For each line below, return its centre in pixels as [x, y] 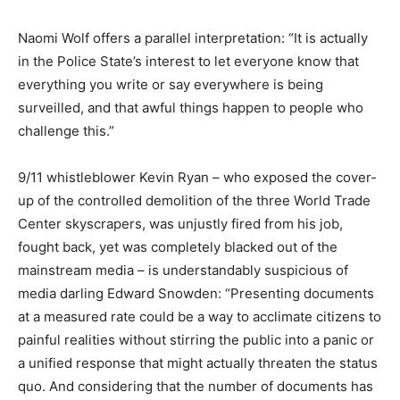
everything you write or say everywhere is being [171, 84]
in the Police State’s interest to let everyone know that [188, 61]
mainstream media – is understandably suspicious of [183, 270]
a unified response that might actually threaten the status [198, 363]
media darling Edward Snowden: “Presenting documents [196, 293]
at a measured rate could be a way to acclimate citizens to [200, 317]
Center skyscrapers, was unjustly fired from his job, [180, 224]
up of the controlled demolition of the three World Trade [194, 200]
